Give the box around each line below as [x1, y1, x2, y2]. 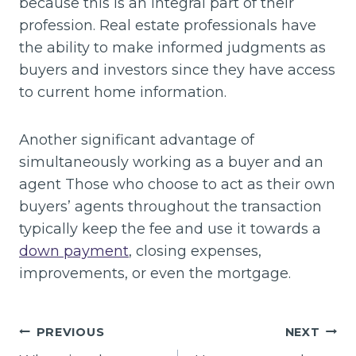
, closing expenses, [129, 242, 261, 260]
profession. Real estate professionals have [19, 16, 316, 34]
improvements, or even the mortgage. [19, 264, 291, 282]
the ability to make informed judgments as [19, 38, 326, 56]
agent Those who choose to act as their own [19, 175, 335, 193]
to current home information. [19, 83, 226, 101]
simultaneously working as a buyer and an [19, 153, 323, 171]
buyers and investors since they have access [19, 60, 335, 79]
